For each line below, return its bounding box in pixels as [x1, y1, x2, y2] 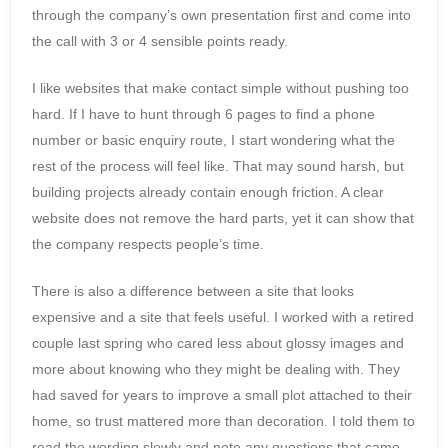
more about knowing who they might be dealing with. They [32, 360, 400, 377]
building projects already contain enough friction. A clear [32, 183, 384, 200]
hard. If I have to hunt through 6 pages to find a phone [32, 105, 375, 122]
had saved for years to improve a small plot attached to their [32, 386, 412, 403]
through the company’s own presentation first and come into [32, 6, 411, 23]
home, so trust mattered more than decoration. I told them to [32, 412, 415, 429]
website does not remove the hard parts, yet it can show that [32, 209, 414, 226]
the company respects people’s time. [32, 235, 264, 252]
